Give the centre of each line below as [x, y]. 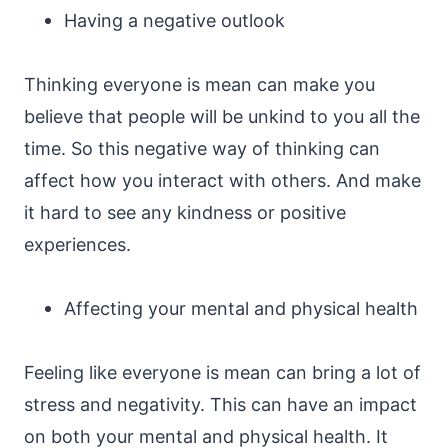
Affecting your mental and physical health [241, 308]
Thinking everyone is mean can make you [199, 84]
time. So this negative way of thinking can [202, 148]
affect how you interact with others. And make [222, 180]
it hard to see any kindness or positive [185, 212]
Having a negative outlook [174, 20]
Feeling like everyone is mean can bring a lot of [222, 372]
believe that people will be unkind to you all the [222, 116]
